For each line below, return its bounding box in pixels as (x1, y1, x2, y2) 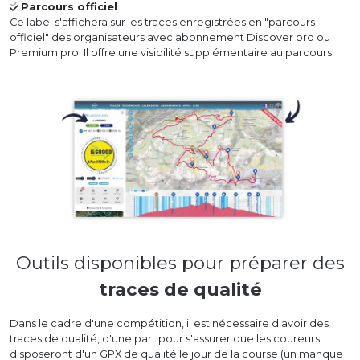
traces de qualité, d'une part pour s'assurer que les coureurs (10, 332, 320, 345)
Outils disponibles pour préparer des (15, 251, 345, 274)
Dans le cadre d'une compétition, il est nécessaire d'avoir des (10, 317, 329, 329)
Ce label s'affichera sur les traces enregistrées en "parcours (10, 16, 315, 29)
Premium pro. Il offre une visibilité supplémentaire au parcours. (10, 47, 334, 59)
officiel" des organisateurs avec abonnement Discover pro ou (10, 31, 330, 44)
